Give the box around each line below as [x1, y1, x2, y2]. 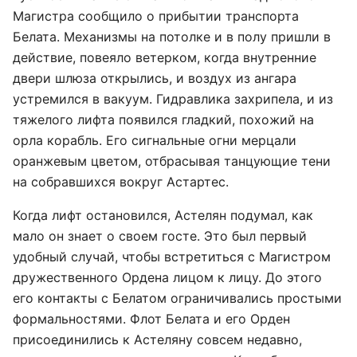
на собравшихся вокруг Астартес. [13, 174, 229, 190]
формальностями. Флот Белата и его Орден [13, 311, 290, 327]
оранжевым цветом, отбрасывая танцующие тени [13, 153, 331, 169]
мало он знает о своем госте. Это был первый [13, 228, 307, 244]
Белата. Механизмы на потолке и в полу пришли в [13, 29, 331, 45]
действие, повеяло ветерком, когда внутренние [13, 49, 316, 65]
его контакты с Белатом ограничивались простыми [13, 290, 342, 306]
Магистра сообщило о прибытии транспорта [13, 8, 299, 24]
